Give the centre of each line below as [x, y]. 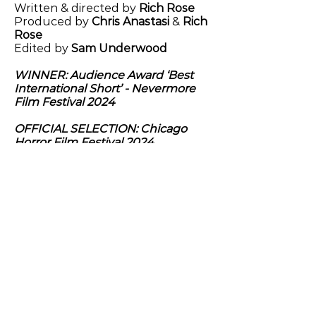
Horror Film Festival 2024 [84, 142]
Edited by [43, 48]
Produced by [53, 22]
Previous [39, 231]
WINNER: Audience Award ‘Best [104, 75]
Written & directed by [77, 8]
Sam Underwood [119, 48]
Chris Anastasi [130, 22]
